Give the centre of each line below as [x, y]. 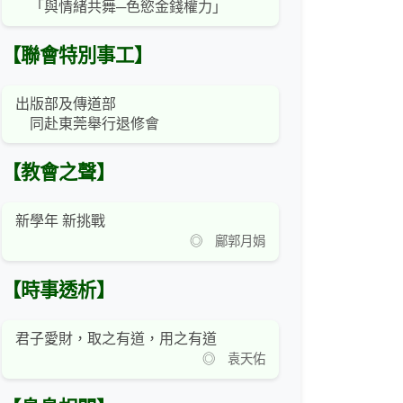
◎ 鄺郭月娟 [221, 242]
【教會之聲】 [58, 173]
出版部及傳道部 [66, 104]
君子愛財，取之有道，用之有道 [116, 339]
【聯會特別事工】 [77, 56]
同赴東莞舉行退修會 [87, 124]
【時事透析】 [58, 291]
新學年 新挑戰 [60, 221]
